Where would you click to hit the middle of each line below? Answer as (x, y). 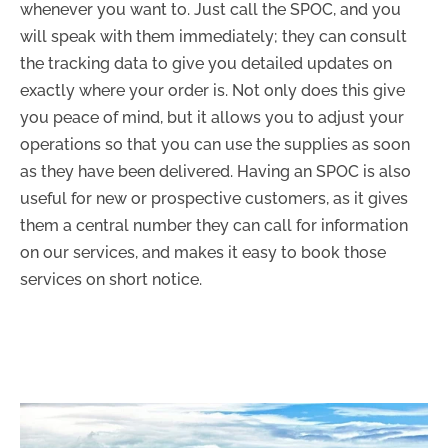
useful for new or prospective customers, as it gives (214, 199)
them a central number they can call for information (214, 226)
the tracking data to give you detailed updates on (206, 64)
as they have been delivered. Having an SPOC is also (215, 172)
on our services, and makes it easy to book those (203, 253)
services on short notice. (111, 280)
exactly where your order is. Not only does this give (212, 91)
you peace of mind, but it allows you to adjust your (212, 118)
